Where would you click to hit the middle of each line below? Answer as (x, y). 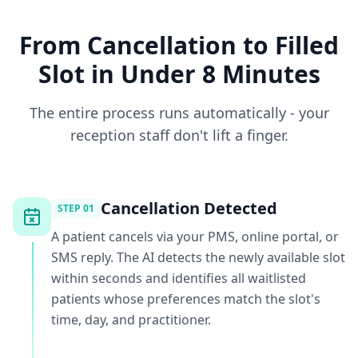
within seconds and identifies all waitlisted (179, 278)
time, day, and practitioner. (131, 320)
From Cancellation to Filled (179, 45)
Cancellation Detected (189, 208)
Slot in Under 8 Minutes (179, 74)
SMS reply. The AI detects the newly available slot (198, 257)
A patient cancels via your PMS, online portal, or (195, 237)
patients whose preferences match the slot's (186, 299)
